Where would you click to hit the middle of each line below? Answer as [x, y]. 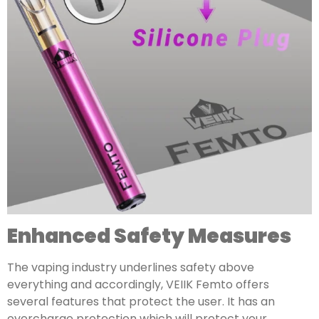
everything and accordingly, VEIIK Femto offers [138, 285]
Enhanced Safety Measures [149, 236]
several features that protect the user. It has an [141, 302]
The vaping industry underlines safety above [131, 268]
